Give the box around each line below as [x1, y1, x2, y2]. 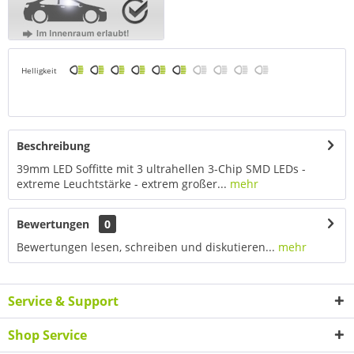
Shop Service [8, 326, 87, 344]
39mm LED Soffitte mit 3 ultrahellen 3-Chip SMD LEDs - [17, 160, 306, 176]
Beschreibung [17, 137, 90, 153]
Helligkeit [21, 64, 57, 76]
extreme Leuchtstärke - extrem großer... [17, 175, 227, 191]
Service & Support [8, 292, 119, 310]
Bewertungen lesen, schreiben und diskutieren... [17, 239, 275, 254]
